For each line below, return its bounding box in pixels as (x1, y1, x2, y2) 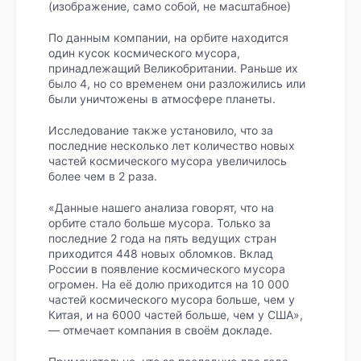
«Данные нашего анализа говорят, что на (48, 200, 274, 214)
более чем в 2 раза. (48, 168, 157, 183)
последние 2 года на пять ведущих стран (48, 230, 276, 245)
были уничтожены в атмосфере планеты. (48, 91, 276, 106)
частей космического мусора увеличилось (48, 153, 287, 168)
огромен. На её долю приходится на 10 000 (48, 276, 289, 291)
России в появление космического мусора (48, 261, 285, 276)
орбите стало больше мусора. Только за (48, 215, 271, 230)
